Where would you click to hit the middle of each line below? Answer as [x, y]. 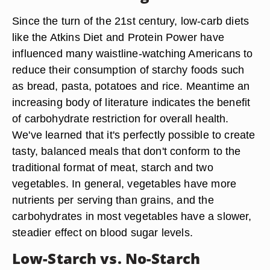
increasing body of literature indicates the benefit [131, 102]
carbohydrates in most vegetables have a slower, [132, 216]
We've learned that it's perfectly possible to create [134, 135]
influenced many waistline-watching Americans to [133, 53]
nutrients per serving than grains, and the [113, 200]
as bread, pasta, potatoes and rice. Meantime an [131, 86]
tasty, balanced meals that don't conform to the [127, 151]
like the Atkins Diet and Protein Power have [118, 37]
